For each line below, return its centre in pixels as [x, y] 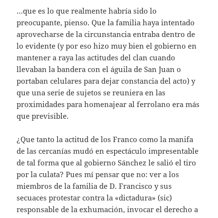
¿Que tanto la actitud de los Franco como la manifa [105, 139]
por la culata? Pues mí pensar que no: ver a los [98, 174]
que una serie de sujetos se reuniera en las [91, 93]
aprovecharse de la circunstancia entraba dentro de [106, 34]
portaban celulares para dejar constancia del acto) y [106, 81]
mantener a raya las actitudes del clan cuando [96, 58]
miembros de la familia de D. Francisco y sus [94, 186]
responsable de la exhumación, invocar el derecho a [108, 209]
